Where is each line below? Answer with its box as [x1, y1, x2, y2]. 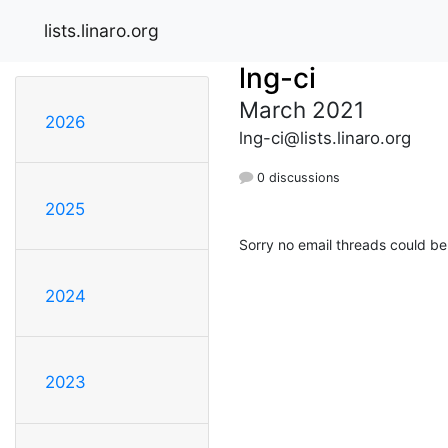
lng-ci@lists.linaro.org [239, 127, 411, 148]
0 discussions [253, 169, 340, 185]
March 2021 [239, 95, 364, 123]
